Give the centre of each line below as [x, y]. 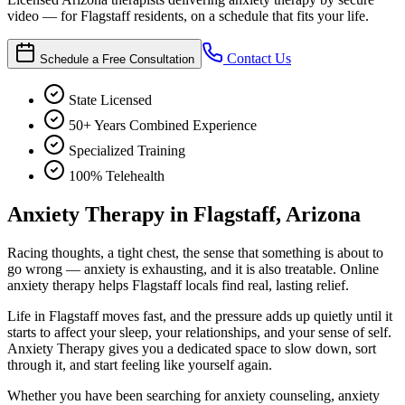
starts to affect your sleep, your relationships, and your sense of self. [199, 332]
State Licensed [110, 99]
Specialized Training [127, 150]
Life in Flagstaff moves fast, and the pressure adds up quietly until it [200, 316]
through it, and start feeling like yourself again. [140, 364]
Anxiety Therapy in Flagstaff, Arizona [184, 214]
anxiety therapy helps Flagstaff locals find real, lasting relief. [178, 285]
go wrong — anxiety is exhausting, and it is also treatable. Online [193, 268]
